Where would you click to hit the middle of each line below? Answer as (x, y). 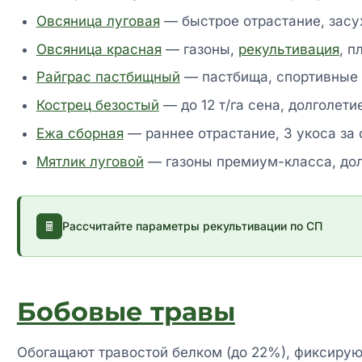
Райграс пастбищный (108, 77)
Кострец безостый (97, 105)
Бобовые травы (126, 311)
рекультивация (288, 49)
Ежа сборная (80, 133)
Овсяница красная (99, 49)
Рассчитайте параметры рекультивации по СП (192, 226)
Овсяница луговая (98, 21)
